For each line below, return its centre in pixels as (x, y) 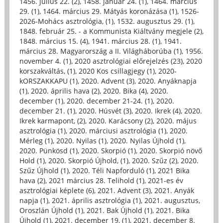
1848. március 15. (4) (54, 41)
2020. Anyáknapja (167, 81)
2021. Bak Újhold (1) (119, 211)
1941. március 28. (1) (126, 41)
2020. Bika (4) (125, 91)
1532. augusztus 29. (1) (155, 21)
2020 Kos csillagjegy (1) (116, 71)
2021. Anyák (174, 191)
